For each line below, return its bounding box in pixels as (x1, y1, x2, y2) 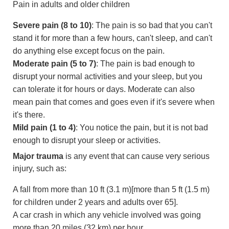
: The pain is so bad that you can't (91, 21, 212, 30)
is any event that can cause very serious (63, 151, 210, 161)
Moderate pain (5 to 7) (13, 59, 96, 68)
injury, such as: (13, 164, 66, 173)
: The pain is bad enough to (96, 59, 195, 68)
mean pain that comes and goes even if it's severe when (13, 98, 215, 107)
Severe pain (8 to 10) (13, 21, 91, 30)
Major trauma (13, 151, 63, 161)
